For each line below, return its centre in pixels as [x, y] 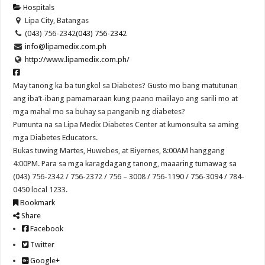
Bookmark [37, 203]
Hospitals [38, 8]
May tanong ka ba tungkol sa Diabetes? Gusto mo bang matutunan [126, 86]
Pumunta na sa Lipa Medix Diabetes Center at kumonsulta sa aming [126, 125]
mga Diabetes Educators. [56, 138]
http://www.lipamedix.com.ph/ [77, 60]
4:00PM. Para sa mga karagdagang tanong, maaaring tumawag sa [125, 164]
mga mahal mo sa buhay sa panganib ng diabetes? [99, 112]
